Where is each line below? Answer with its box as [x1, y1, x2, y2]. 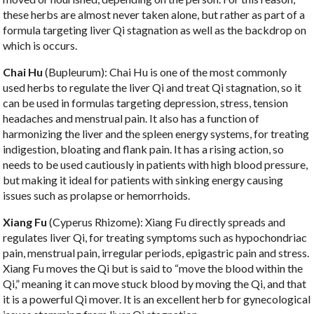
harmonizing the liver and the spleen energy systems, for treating [3, 127, 310, 141]
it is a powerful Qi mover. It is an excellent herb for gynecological [3, 292, 311, 306]
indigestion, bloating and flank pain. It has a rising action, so [3, 142, 285, 156]
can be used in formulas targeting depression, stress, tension [3, 96, 289, 110]
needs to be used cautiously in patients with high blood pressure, [3, 158, 308, 172]
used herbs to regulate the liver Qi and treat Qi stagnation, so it [3, 81, 302, 95]
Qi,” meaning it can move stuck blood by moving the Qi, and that [3, 277, 307, 291]
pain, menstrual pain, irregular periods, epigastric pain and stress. [3, 246, 310, 260]
